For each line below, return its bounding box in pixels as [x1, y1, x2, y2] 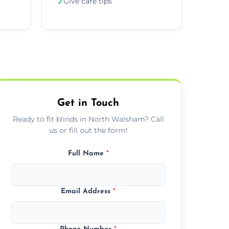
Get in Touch [57, 98, 120, 108]
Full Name [67, 149, 106, 157]
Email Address [61, 187, 113, 195]
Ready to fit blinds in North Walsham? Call [12, 114, 164, 124]
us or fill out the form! [49, 125, 128, 135]
